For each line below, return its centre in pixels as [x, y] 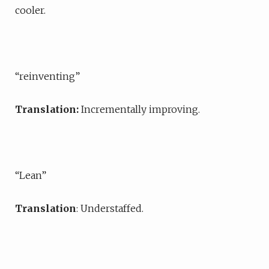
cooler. [30, 10]
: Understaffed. [110, 208]
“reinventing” [47, 76]
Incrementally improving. [139, 109]
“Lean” [31, 175]
